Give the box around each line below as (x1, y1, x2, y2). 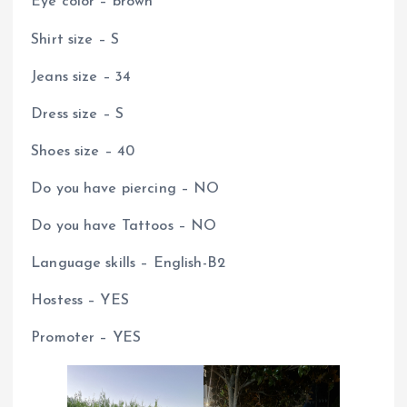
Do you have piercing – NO (31, 181, 220, 196)
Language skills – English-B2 (31, 256, 226, 272)
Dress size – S (31, 106, 124, 122)
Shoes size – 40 (31, 144, 135, 159)
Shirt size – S (31, 32, 120, 47)
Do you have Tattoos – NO (31, 218, 217, 233)
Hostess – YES (31, 293, 129, 309)
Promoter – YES (31, 331, 142, 346)
